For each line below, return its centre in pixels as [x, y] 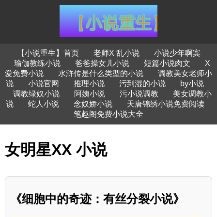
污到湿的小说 [142, 84]
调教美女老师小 [185, 73]
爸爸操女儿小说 [102, 63]
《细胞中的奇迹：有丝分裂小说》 [97, 199]
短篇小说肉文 [167, 63]
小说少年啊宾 [177, 53]
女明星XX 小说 [56, 150]
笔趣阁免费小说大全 [108, 114]
